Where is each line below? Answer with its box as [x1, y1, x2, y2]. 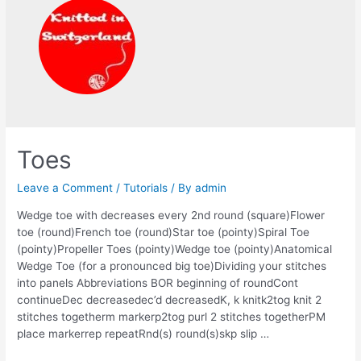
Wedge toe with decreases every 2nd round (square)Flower [17, 209, 326, 222]
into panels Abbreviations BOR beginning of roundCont [17, 276, 299, 290]
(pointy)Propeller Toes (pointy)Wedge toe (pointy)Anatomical [17, 243, 333, 256]
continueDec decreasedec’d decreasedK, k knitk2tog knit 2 [17, 293, 322, 307]
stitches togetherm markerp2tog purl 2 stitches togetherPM [17, 310, 326, 324]
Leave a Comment [17, 181, 114, 195]
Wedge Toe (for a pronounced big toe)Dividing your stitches [17, 259, 327, 273]
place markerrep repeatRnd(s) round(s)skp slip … [17, 327, 270, 341]
